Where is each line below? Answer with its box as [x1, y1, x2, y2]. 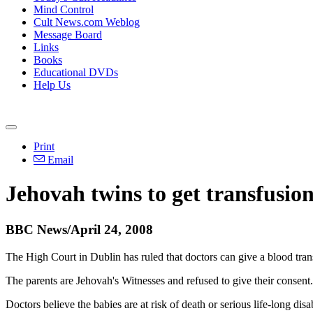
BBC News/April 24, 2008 [6, 221, 153, 237]
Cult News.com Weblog [34, 16, 140, 28]
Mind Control [34, 3, 94, 15]
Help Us [34, 79, 71, 91]
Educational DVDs [34, 66, 118, 78]
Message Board [34, 29, 102, 41]
